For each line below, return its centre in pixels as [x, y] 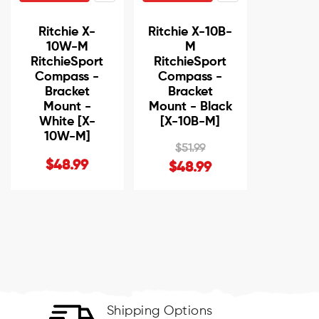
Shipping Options [159, 311]
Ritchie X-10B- [190, 32]
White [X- [67, 121]
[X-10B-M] [190, 121]
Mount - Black [190, 106]
